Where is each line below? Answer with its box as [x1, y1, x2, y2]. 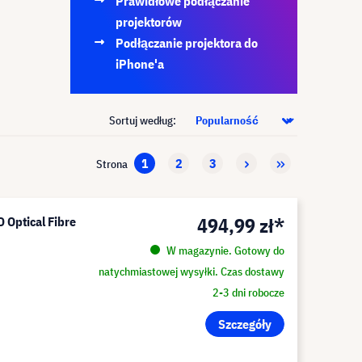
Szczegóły [217, 316, 271, 332]
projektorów [116, 14, 182, 30]
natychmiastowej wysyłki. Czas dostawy [98, 264, 284, 279]
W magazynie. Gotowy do [163, 243, 284, 258]
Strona [96, 157, 128, 171]
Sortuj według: [109, 113, 179, 128]
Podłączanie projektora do [116, 35, 258, 51]
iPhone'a [116, 56, 164, 72]
